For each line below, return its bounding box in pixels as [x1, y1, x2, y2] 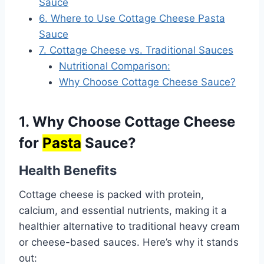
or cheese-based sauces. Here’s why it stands [19, 236, 239, 248]
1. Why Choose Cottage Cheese [19, 113, 235, 130]
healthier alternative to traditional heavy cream [19, 220, 240, 232]
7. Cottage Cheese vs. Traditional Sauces [39, 44, 233, 56]
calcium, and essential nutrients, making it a [19, 204, 227, 216]
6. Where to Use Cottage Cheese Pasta [39, 12, 225, 24]
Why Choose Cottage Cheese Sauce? [59, 75, 236, 88]
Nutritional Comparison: [59, 60, 170, 72]
